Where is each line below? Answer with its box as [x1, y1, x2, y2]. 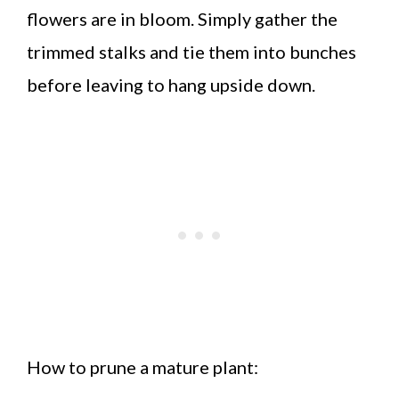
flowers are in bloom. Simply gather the [27, 7, 338, 29]
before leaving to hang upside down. [27, 73, 315, 95]
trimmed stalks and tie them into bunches [27, 40, 356, 62]
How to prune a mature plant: [27, 355, 258, 378]
